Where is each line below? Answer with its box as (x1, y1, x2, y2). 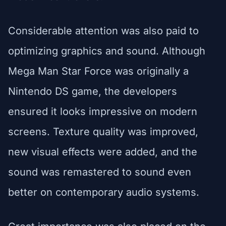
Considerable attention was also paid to (8, 24, 199, 37)
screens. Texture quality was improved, (8, 125, 198, 138)
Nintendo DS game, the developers (8, 85, 177, 97)
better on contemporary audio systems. (8, 186, 199, 198)
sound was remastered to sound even (8, 165, 191, 178)
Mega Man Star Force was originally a (8, 65, 189, 77)
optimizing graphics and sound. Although (8, 44, 205, 57)
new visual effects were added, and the (8, 145, 197, 158)
